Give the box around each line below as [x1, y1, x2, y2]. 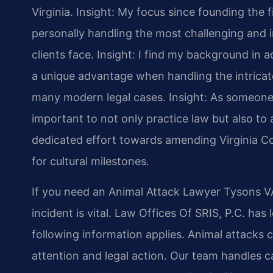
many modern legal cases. [32, 91, 166, 104]
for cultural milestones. [32, 155, 149, 168]
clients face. [32, 48, 94, 62]
